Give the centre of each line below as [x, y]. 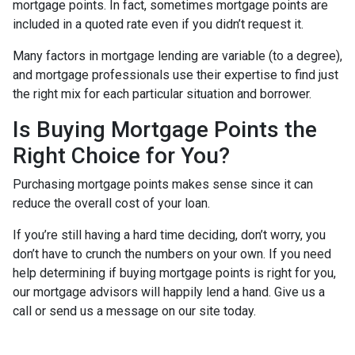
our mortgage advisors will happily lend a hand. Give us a [169, 292]
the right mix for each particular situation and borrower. [164, 94]
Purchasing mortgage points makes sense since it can [163, 184]
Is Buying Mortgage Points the [165, 129]
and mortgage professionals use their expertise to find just [176, 74]
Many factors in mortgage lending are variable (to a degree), [177, 55]
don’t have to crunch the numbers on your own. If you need [172, 254]
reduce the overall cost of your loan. [111, 203]
